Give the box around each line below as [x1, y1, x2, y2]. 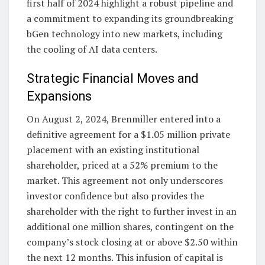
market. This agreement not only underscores [27, 174, 223, 188]
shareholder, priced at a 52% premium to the [27, 159, 218, 172]
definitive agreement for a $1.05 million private [27, 128, 230, 141]
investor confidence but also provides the [27, 189, 204, 203]
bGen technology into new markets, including [27, 27, 222, 40]
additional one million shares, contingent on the [27, 220, 234, 234]
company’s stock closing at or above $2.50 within [27, 235, 238, 249]
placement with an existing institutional [27, 143, 199, 157]
